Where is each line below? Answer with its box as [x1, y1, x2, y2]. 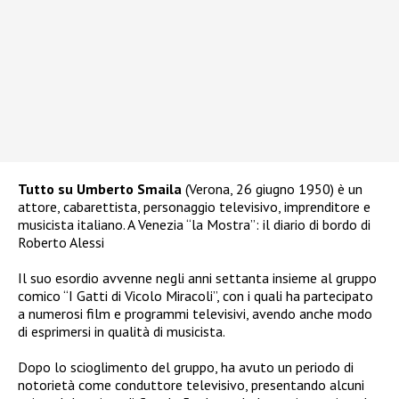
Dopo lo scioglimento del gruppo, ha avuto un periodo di [18, 357, 354, 376]
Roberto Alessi [18, 232, 104, 251]
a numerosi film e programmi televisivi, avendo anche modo [18, 304, 372, 322]
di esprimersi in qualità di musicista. [18, 322, 225, 340]
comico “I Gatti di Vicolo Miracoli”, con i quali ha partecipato [18, 286, 373, 305]
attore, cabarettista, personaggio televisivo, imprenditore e [18, 197, 370, 216]
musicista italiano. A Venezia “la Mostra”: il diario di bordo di [18, 215, 370, 233]
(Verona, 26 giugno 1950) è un [182, 179, 362, 198]
